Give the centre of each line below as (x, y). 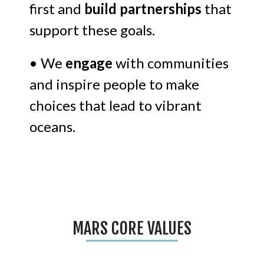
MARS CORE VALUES (132, 229)
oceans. (52, 127)
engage (89, 63)
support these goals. (92, 30)
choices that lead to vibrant (115, 105)
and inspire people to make (114, 84)
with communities (171, 63)
